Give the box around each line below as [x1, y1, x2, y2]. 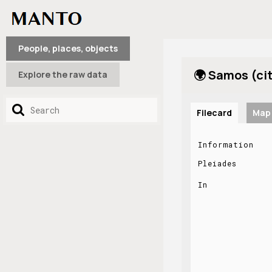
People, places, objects [18, 42, 118, 54]
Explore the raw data [18, 69, 107, 80]
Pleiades [197, 158, 237, 168]
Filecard [196, 107, 232, 118]
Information [197, 140, 254, 149]
